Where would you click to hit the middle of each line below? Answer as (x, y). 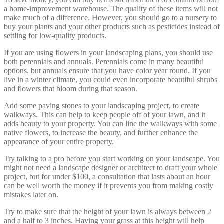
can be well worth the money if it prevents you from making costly (109, 185)
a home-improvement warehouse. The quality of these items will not (111, 8)
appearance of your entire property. (59, 141)
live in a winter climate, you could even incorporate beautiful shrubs (111, 79)
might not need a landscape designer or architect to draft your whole (111, 167)
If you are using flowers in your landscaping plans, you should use (108, 52)
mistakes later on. (31, 194)
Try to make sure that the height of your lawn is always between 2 (108, 211)
